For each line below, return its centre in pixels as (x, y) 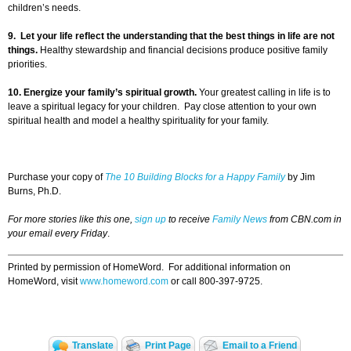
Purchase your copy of (56, 177)
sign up (150, 220)
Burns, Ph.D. (34, 192)
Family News (241, 220)
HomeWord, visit (44, 282)
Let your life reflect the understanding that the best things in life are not (177, 36)
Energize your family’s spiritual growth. (110, 93)
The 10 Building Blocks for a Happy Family (195, 177)
